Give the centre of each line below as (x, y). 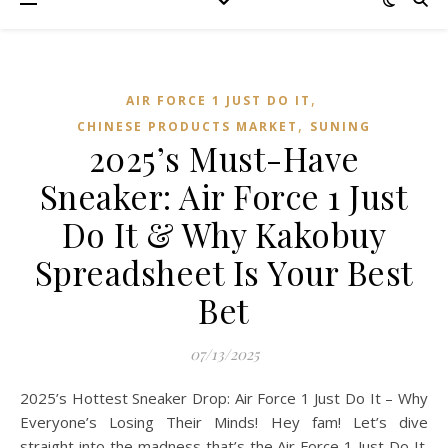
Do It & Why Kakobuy (224, 234)
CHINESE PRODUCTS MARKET (187, 126)
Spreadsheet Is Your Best (224, 272)
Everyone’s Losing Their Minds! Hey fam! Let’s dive (224, 422)
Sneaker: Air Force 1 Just (224, 196)
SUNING (340, 126)
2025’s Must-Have (224, 158)
